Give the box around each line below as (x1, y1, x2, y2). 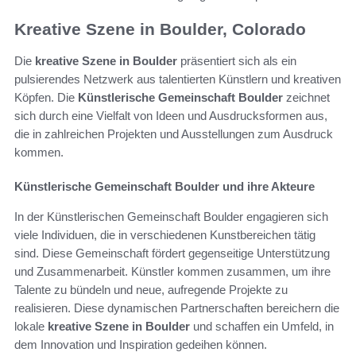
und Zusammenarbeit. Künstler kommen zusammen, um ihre (14, 265, 331, 279)
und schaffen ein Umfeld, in (190, 319, 334, 334)
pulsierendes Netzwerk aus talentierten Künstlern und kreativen (14, 72, 341, 87)
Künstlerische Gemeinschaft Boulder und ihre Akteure (14, 180, 315, 194)
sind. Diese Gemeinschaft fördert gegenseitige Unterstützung (14, 246, 330, 261)
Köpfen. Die (14, 91, 78, 105)
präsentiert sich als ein (177, 54, 296, 68)
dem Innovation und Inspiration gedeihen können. (14, 338, 267, 352)
